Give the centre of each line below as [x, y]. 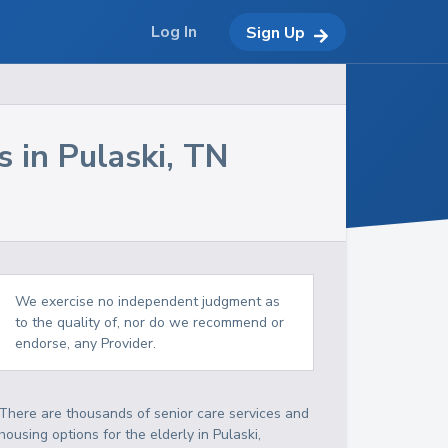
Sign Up [275, 32]
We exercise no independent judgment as [148, 301]
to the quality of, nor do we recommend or [150, 322]
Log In [174, 32]
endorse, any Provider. [86, 343]
